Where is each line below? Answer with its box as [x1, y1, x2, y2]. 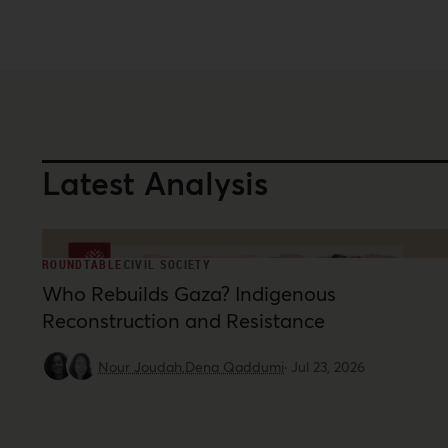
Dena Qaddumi [185, 357, 284, 376]
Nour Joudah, [98, 357, 185, 376]
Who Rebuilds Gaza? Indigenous [42, 280, 336, 307]
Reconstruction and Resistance [42, 307, 325, 334]
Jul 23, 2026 [291, 357, 365, 376]
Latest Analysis [42, 161, 268, 204]
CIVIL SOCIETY [123, 256, 212, 272]
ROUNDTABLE [42, 256, 123, 272]
